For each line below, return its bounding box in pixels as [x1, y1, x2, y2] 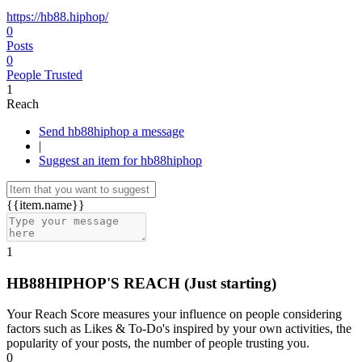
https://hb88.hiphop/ [6, 10, 108, 23]
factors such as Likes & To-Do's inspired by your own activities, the [6, 322, 351, 336]
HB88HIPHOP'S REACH [6, 274, 184, 292]
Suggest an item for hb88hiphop [39, 154, 202, 167]
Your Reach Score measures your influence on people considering [6, 307, 342, 322]
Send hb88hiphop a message [133, 124, 184, 138]
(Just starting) [184, 274, 276, 292]
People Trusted [6, 68, 82, 82]
